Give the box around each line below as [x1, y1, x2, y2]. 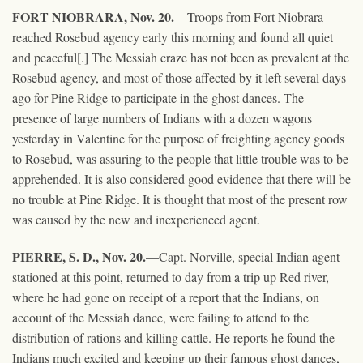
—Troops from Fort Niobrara [174, 7, 323, 25]
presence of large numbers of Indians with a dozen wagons [12, 109, 312, 126]
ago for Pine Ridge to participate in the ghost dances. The [12, 88, 304, 106]
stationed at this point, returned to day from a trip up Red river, [12, 267, 329, 285]
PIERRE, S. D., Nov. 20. [12, 246, 146, 266]
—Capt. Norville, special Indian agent [146, 247, 340, 265]
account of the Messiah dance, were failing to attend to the [12, 308, 309, 326]
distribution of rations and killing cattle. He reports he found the [12, 328, 335, 346]
